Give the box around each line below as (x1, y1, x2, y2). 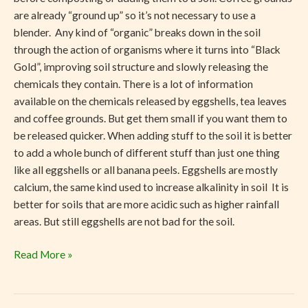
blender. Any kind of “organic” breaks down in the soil (14, 25, 261, 38)
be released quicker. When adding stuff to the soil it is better (14, 129, 292, 142)
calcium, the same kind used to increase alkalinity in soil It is (14, 180, 289, 193)
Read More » (14, 248, 73, 261)
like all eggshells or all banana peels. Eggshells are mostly (14, 163, 278, 176)
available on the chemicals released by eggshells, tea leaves (14, 94, 287, 107)
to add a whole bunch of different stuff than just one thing (14, 146, 280, 159)
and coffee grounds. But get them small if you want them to (14, 111, 287, 124)
